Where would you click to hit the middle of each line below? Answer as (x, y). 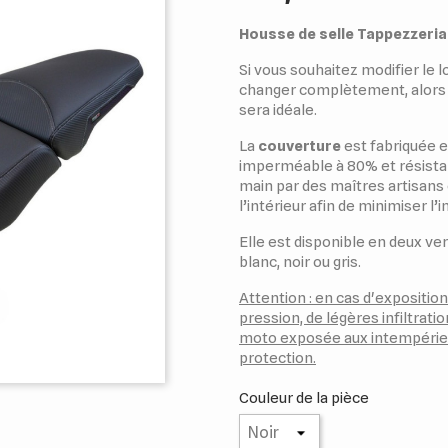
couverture (299, 146)
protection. (277, 358)
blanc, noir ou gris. (300, 262)
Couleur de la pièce (304, 398)
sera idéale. (278, 110)
